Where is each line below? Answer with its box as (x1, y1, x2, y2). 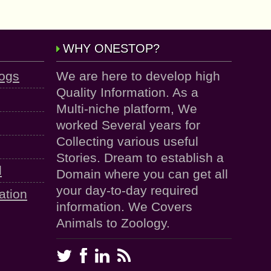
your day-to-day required (56, 183, 198, 197)
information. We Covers (56, 200, 192, 214)
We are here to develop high (56, 69, 220, 83)
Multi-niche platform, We (56, 102, 197, 116)
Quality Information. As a (56, 85, 198, 99)
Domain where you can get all (56, 167, 228, 181)
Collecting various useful (56, 134, 198, 148)
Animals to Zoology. (56, 216, 170, 230)
